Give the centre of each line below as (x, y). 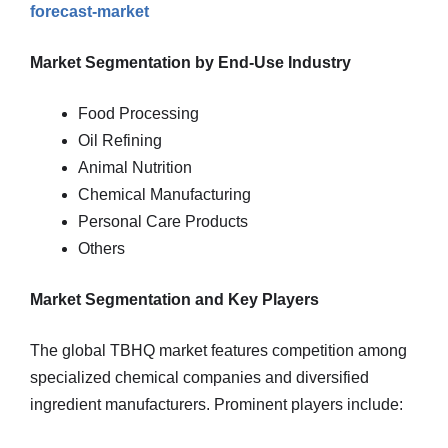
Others (101, 248)
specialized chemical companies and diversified (199, 377)
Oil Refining (120, 140)
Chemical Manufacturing (164, 194)
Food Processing (138, 113)
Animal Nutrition (135, 167)
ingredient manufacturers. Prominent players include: (216, 404)
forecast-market (89, 11)
